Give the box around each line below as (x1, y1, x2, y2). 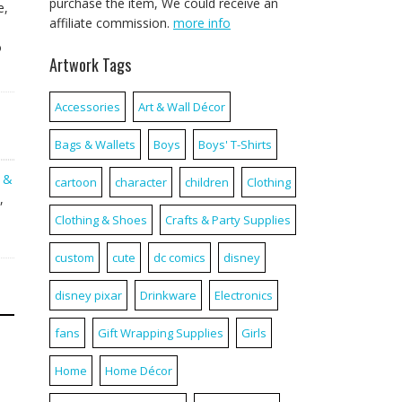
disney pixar (55, 287, 122, 303)
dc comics (153, 249, 205, 266)
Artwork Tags (49, 53, 131, 76)
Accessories (55, 99, 120, 115)
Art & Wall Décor (138, 99, 225, 115)
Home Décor (105, 363, 172, 379)
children (185, 174, 229, 190)
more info (173, 14, 231, 31)
